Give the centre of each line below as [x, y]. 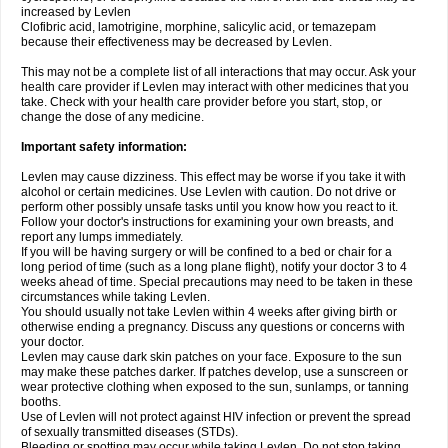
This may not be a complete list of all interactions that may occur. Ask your [218, 72]
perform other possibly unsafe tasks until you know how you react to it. [209, 207]
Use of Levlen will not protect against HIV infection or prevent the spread [216, 417]
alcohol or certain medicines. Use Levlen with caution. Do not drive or [208, 192]
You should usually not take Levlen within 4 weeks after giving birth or [209, 312]
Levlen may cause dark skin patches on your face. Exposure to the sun [211, 357]
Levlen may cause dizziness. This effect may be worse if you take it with [213, 177]
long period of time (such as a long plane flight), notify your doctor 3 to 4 [214, 267]
